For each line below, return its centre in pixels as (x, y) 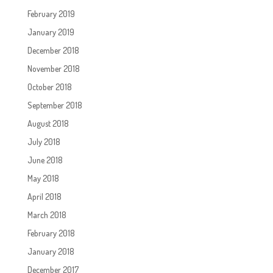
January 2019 (51, 32)
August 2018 (48, 123)
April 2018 (44, 196)
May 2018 (43, 178)
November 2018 (53, 68)
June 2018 (45, 160)
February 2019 (51, 13)
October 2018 (49, 87)
